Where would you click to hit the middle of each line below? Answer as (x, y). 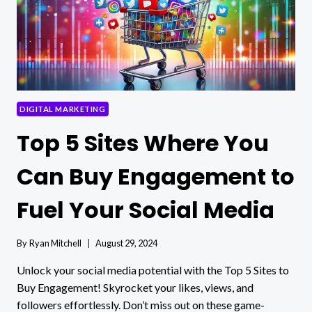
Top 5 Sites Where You (143, 143)
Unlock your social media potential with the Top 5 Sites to (153, 270)
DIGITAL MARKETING (63, 109)
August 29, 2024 (127, 243)
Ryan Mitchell (56, 243)
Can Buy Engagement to (156, 177)
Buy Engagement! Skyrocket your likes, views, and (135, 287)
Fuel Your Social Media (146, 210)
